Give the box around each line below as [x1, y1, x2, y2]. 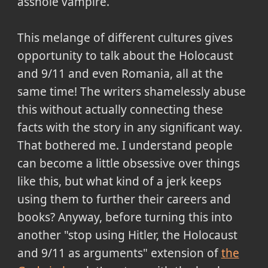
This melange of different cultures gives [17, 29, 233, 45]
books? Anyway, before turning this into [17, 209, 233, 225]
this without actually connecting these [17, 101, 223, 117]
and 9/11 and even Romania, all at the [17, 65, 223, 81]
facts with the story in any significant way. [17, 119, 242, 135]
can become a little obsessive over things [17, 155, 240, 171]
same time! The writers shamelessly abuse [17, 83, 246, 99]
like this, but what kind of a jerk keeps [17, 173, 221, 189]
